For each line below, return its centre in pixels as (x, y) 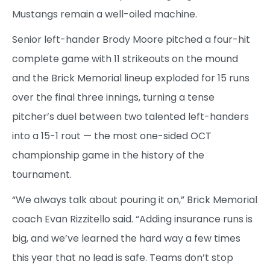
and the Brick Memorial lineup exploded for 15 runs (131, 78)
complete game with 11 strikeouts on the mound (125, 58)
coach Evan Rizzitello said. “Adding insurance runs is (132, 219)
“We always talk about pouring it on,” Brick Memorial (135, 199)
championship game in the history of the (108, 155)
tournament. (42, 174)
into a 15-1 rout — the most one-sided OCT (112, 136)
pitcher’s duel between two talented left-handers (130, 116)
